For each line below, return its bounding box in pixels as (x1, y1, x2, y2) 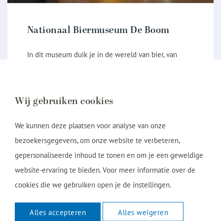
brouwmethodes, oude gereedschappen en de (27, 79, 170, 89)
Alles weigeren (118, 207, 168, 217)
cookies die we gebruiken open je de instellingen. (15, 180, 171, 189)
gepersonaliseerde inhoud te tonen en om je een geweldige (15, 150, 203, 159)
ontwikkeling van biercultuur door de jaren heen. (27, 94, 180, 104)
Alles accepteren (30, 207, 86, 217)
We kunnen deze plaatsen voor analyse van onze (15, 120, 166, 130)
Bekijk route (42, 125, 83, 135)
